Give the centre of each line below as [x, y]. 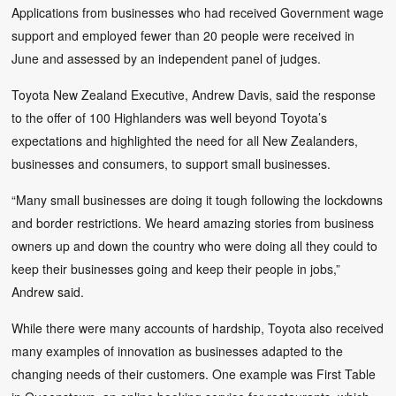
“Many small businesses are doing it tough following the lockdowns [198, 199]
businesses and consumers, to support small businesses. [171, 163]
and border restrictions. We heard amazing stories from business [193, 222]
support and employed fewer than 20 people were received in [183, 35]
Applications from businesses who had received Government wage [198, 12]
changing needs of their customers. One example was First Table [194, 373]
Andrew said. [48, 291]
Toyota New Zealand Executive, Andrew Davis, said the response [194, 94]
